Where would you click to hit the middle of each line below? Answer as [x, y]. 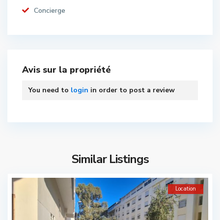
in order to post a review [132, 90]
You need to [50, 90]
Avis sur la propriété [67, 70]
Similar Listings [110, 159]
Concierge [50, 11]
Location [186, 189]
